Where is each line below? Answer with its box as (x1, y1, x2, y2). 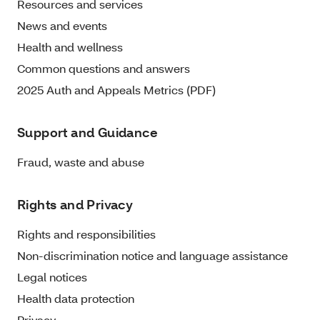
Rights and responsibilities (17, 226, 156, 242)
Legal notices (17, 269, 87, 285)
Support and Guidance (17, 124, 158, 141)
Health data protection (17, 291, 134, 306)
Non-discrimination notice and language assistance (17, 248, 288, 264)
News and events (17, 18, 107, 34)
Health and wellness (17, 39, 123, 55)
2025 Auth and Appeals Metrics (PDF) (17, 82, 216, 98)
